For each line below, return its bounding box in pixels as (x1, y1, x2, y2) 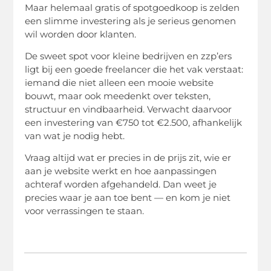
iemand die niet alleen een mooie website (25, 77, 214, 88)
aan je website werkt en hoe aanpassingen (25, 165, 217, 177)
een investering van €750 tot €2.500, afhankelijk (25, 117, 243, 128)
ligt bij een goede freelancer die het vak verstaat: (25, 64, 244, 75)
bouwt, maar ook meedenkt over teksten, (25, 90, 211, 102)
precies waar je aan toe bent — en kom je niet (25, 192, 231, 204)
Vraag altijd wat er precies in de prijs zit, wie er (25, 152, 232, 164)
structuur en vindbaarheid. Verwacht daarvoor (25, 103, 232, 115)
